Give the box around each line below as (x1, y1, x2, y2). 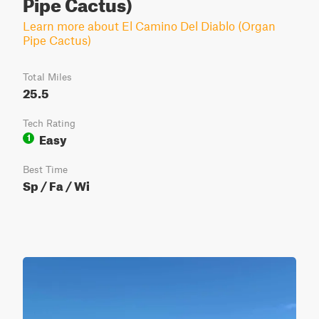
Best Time (23, 164, 68, 175)
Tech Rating (23, 117, 75, 129)
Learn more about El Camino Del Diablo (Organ (23, 19, 276, 33)
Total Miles (23, 71, 72, 83)
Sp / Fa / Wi (23, 174, 90, 194)
